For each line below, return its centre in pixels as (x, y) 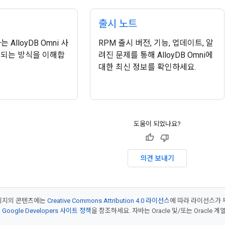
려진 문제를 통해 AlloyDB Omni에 (155, 55)
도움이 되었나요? (157, 124)
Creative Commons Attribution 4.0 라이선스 (108, 201)
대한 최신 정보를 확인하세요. (147, 67)
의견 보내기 (157, 158)
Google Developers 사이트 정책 (47, 211)
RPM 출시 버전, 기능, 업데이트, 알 (156, 43)
